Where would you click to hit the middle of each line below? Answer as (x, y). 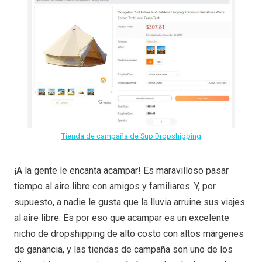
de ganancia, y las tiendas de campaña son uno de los (123, 249)
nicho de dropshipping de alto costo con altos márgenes (129, 233)
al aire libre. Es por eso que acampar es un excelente (122, 218)
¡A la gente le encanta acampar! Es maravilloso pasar (121, 170)
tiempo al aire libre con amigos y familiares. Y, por (115, 186)
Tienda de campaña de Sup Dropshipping (131, 136)
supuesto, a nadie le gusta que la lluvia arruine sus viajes (130, 202)
